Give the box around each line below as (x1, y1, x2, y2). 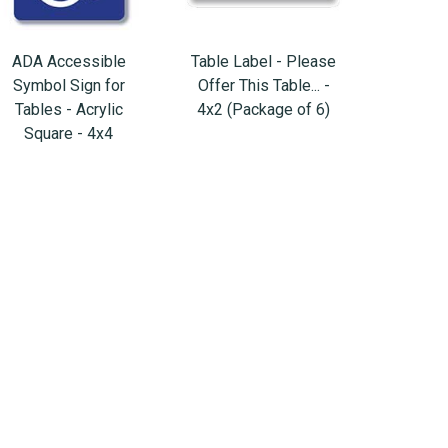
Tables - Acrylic (14, 100, 123, 119)
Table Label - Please (191, 52, 336, 71)
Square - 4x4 (24, 124, 113, 143)
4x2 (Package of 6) (197, 100, 330, 119)
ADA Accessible (11, 52, 126, 71)
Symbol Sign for (12, 76, 125, 95)
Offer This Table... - (197, 76, 330, 95)
